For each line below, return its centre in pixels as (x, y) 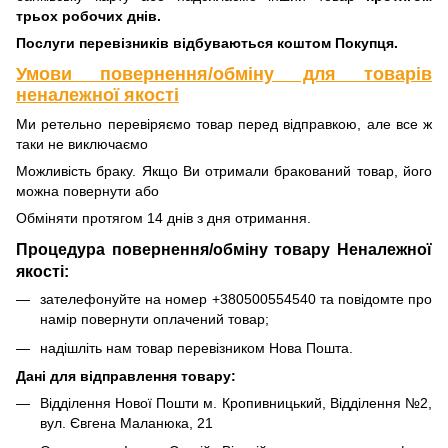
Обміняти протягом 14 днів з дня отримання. (163, 218)
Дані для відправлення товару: (126, 376)
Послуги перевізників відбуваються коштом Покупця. (207, 42)
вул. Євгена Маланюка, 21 (126, 423)
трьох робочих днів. (88, 15)
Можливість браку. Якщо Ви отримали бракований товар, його (224, 171)
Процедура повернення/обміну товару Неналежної (224, 249)
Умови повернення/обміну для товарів (224, 74)
